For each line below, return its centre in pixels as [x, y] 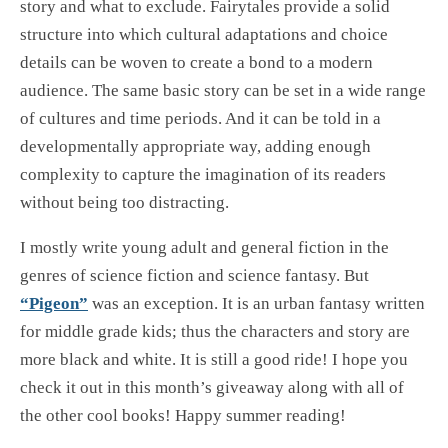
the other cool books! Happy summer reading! [183, 415]
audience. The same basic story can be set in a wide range [223, 91]
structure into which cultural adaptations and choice [204, 35]
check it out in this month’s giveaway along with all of [212, 387]
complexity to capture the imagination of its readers [203, 175]
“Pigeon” [54, 303]
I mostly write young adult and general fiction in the [204, 247]
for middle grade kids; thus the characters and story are [215, 331]
